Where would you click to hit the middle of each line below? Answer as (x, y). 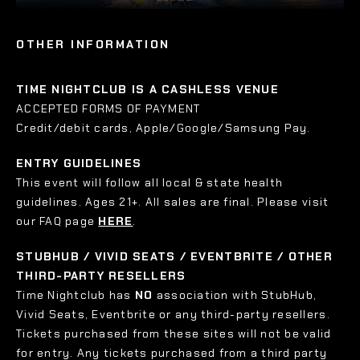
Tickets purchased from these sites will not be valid (174, 334)
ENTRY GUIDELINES (79, 164)
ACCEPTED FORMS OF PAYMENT (108, 108)
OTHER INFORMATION (93, 44)
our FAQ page (57, 221)
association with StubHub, (235, 295)
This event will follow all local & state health (150, 183)
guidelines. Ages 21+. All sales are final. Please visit (173, 202)
